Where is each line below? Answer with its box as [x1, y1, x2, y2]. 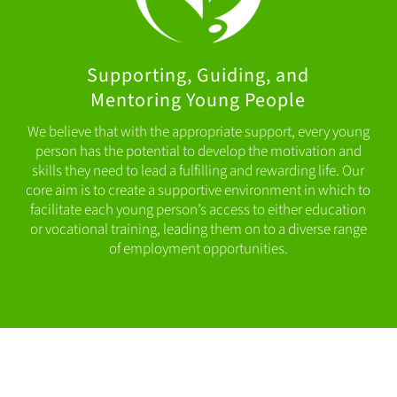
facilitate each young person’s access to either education [30, 199, 367, 222]
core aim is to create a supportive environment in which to [26, 180, 371, 202]
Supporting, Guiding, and [87, 61, 310, 90]
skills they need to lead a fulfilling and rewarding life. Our [32, 160, 365, 183]
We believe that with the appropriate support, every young [27, 121, 370, 144]
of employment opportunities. [108, 238, 288, 261]
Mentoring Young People [90, 86, 307, 115]
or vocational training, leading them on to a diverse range [29, 219, 367, 241]
